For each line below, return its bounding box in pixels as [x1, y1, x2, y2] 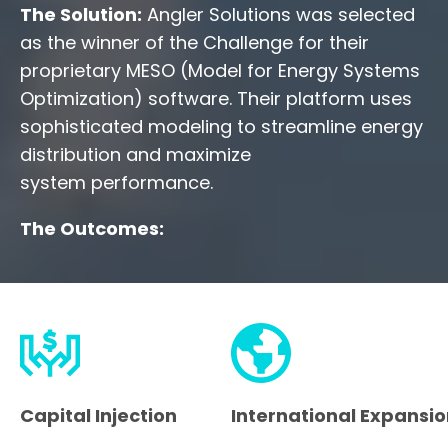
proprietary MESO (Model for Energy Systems [20, 57, 420, 83]
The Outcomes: [20, 215, 164, 241]
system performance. [20, 169, 213, 195]
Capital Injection [20, 402, 178, 428]
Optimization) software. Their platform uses [20, 85, 412, 111]
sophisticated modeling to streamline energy [20, 113, 423, 139]
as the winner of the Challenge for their [20, 29, 369, 55]
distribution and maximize [20, 141, 251, 167]
